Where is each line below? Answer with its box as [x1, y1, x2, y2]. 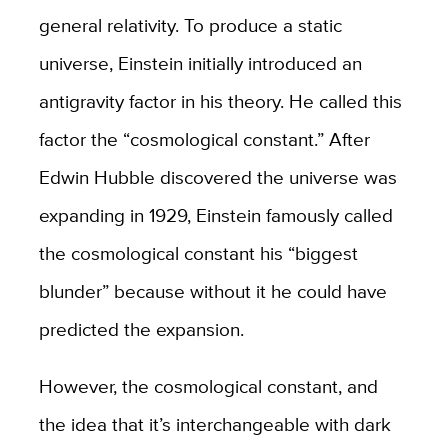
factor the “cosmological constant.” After [38, 125, 370, 154]
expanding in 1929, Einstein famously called [38, 201, 393, 230]
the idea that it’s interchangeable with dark [38, 410, 391, 439]
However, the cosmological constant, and [38, 372, 378, 401]
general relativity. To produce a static [38, 11, 342, 40]
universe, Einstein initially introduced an [38, 49, 362, 78]
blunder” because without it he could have [38, 277, 387, 306]
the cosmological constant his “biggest [38, 239, 358, 268]
